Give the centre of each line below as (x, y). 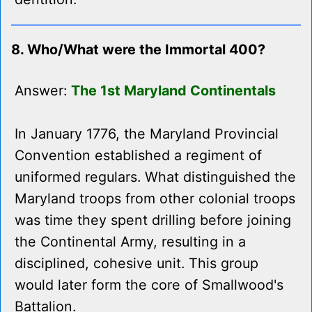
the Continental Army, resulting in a (130, 242)
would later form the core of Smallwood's (149, 285)
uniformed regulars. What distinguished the (155, 177)
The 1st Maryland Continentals (173, 91)
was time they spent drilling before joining (153, 220)
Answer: (43, 91)
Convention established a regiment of (138, 156)
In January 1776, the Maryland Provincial (147, 134)
